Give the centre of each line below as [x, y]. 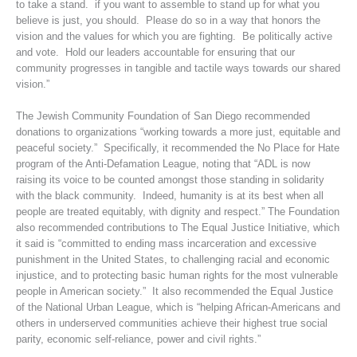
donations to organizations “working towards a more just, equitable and [178, 132]
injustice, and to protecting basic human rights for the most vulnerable [177, 276]
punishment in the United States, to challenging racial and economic [173, 260]
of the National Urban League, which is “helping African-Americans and [178, 308]
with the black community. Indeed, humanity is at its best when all [169, 196]
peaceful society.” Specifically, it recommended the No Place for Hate [177, 148]
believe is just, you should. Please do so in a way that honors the [168, 20]
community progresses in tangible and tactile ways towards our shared [178, 68]
